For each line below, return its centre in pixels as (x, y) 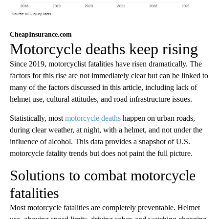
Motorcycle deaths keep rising (104, 49)
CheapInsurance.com (41, 35)
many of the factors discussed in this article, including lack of (103, 88)
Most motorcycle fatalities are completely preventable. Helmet (105, 208)
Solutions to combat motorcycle (103, 175)
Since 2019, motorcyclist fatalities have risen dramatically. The (106, 64)
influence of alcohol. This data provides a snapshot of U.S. (100, 142)
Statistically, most (37, 118)
